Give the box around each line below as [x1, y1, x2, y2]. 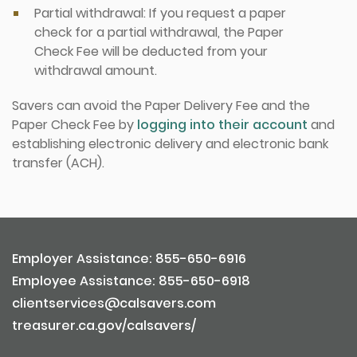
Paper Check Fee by [12, 116, 137, 134]
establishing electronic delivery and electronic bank [12, 135, 328, 153]
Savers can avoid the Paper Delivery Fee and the [12, 96, 310, 115]
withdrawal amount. [34, 61, 157, 80]
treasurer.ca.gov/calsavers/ [12, 316, 196, 335]
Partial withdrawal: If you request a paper [34, 4, 286, 22]
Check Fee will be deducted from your [34, 42, 268, 61]
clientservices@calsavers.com [12, 294, 216, 312]
